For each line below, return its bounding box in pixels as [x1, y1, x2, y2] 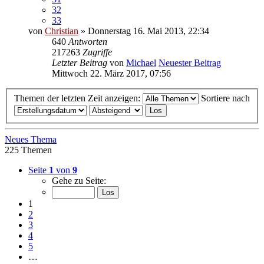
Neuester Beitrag [159, 58, 221, 68]
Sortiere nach [201, 93, 250, 103]
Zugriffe [82, 47, 112, 58]
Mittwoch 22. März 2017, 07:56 [52, 68, 171, 79]
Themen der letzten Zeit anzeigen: [14, 93, 143, 103]
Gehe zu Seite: [52, 175, 106, 186]
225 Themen [5, 144, 52, 155]
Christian [45, 26, 78, 37]
